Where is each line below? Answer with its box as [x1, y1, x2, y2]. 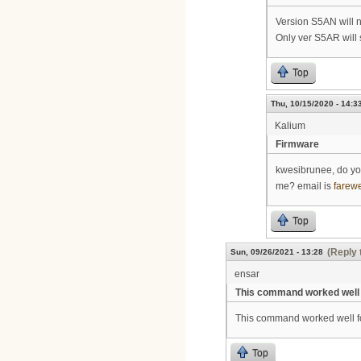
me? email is [276, 180, 334, 192]
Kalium [275, 120, 305, 132]
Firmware [276, 139, 319, 151]
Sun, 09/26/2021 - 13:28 [230, 247, 323, 257]
